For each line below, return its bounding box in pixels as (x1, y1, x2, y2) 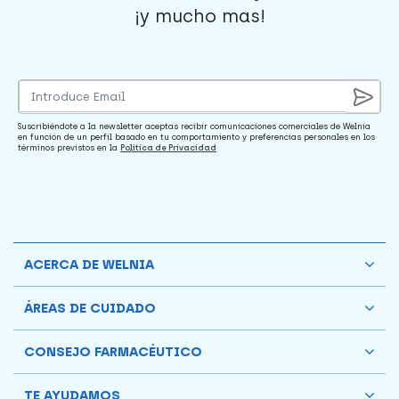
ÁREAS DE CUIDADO (24, 299, 156, 316)
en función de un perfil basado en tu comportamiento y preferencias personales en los (18, 131, 375, 142)
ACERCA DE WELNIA (24, 256, 154, 273)
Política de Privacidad (120, 142, 216, 152)
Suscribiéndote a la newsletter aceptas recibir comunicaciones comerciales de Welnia (18, 120, 370, 131)
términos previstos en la (18, 142, 120, 152)
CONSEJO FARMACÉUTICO (24, 343, 202, 360)
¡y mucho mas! (134, 4, 265, 27)
